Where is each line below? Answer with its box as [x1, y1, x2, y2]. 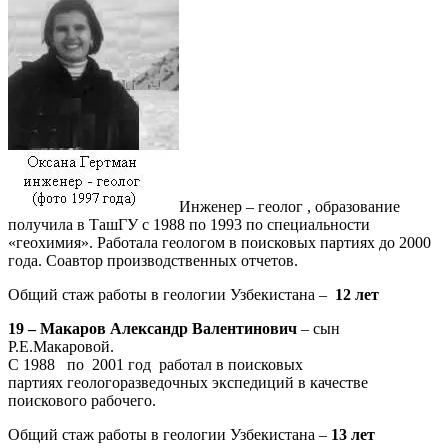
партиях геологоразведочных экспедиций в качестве [8, 373, 368, 391]
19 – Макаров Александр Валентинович [8, 319, 297, 337]
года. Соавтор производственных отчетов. [8, 251, 298, 269]
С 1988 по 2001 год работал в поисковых [8, 355, 303, 373]
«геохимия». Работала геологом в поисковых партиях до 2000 [8, 233, 431, 251]
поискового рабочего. [8, 391, 156, 409]
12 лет [335, 285, 379, 303]
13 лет [331, 425, 375, 443]
